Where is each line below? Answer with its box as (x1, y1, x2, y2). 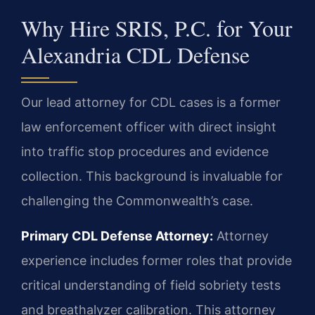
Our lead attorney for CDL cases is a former (21, 95, 281, 110)
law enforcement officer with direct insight (21, 120, 276, 135)
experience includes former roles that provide (21, 252, 292, 268)
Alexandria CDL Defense (21, 39, 250, 70)
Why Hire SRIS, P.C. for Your (21, 13, 292, 44)
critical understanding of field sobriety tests (21, 277, 281, 292)
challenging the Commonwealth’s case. (21, 193, 253, 209)
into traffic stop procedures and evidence (21, 144, 269, 160)
